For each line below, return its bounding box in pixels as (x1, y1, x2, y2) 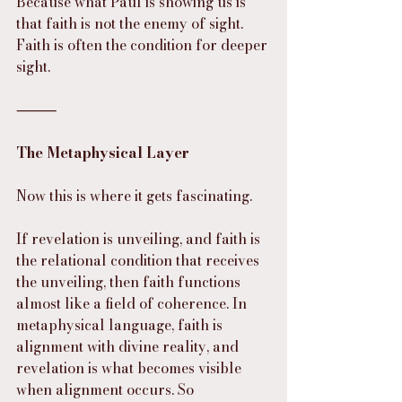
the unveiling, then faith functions (16, 271, 244, 293)
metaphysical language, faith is (16, 314, 226, 336)
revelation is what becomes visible (16, 357, 245, 380)
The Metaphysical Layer (16, 142, 189, 164)
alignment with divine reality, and (16, 336, 242, 358)
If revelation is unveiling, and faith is (16, 228, 264, 250)
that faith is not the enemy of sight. (16, 13, 247, 35)
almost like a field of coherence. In (16, 293, 250, 315)
